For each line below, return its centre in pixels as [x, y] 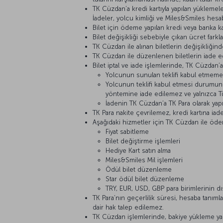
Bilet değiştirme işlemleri [143, 141]
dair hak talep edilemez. [128, 207]
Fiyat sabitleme [127, 132]
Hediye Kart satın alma [138, 151]
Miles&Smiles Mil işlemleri [144, 160]
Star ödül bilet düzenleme [145, 179]
